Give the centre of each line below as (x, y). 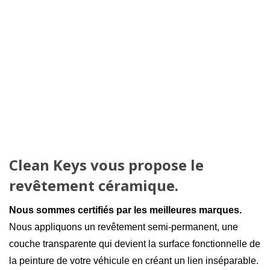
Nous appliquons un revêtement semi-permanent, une (124, 227)
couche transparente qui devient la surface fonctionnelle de (135, 243)
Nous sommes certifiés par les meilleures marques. (125, 210)
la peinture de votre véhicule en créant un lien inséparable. (134, 260)
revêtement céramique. (94, 185)
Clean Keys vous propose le (106, 165)
